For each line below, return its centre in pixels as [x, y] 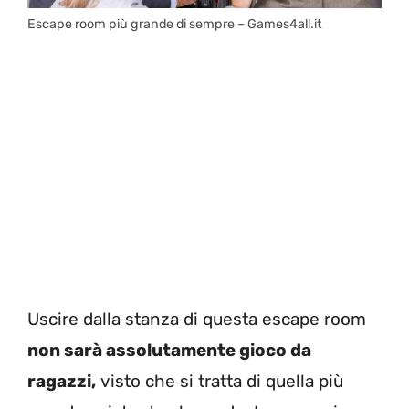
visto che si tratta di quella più [220, 381]
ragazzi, [62, 381]
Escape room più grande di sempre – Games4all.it [175, 25]
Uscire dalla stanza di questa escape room [197, 319]
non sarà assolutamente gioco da [169, 350]
